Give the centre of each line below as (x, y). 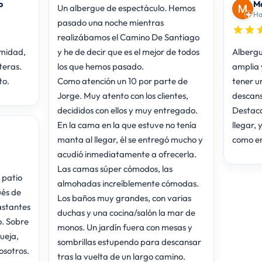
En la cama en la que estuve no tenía (127, 125)
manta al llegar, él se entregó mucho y (130, 139)
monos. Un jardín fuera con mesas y (125, 227)
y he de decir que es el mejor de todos (128, 51)
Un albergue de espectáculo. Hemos (126, 8)
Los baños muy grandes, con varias (124, 198)
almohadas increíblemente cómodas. (128, 183)
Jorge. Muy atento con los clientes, (123, 95)
